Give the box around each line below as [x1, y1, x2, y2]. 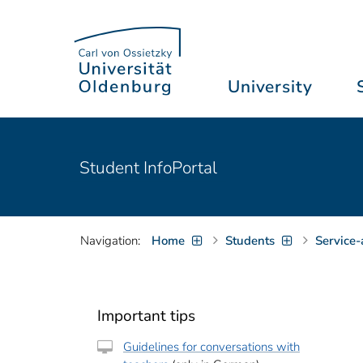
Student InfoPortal [79, 156, 217, 179]
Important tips [97, 305, 195, 327]
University [228, 75, 313, 98]
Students [225, 233, 275, 249]
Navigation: [80, 233, 140, 249]
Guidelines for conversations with [123, 339, 300, 355]
